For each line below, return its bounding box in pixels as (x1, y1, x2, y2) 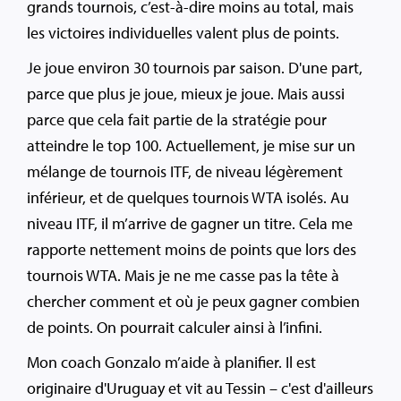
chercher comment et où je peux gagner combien (27, 291, 360, 312)
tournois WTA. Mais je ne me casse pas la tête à (27, 265, 339, 286)
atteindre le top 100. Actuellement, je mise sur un (27, 135, 355, 157)
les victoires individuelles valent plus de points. (27, 22, 339, 44)
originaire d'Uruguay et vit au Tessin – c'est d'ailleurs (27, 378, 373, 399)
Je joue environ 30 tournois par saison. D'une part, (27, 57, 363, 79)
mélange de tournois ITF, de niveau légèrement (27, 161, 343, 183)
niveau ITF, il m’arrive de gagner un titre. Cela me (27, 213, 353, 235)
